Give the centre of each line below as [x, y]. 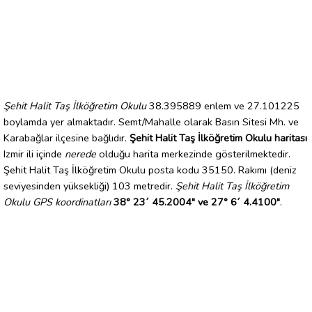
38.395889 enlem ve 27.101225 [223, 106]
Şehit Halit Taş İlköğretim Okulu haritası [218, 138]
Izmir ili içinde [34, 154]
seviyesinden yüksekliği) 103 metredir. [89, 186]
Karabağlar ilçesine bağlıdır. [67, 138]
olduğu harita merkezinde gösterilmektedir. [193, 154]
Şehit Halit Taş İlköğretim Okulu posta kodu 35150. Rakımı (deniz [150, 170]
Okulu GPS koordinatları [57, 202]
